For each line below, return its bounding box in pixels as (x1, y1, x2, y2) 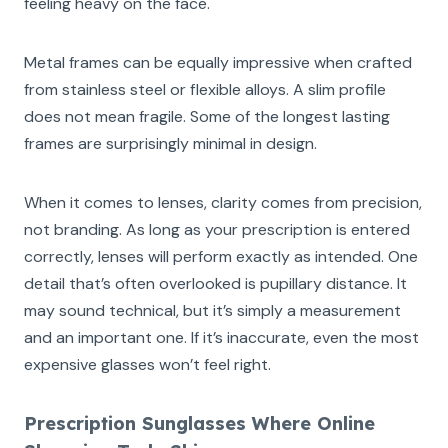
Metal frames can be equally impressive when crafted (24, 51, 412, 73)
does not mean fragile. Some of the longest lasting (24, 105, 390, 127)
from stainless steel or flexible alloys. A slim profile (24, 78, 386, 100)
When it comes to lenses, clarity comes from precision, (24, 191, 422, 213)
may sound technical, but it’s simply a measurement (24, 299, 401, 321)
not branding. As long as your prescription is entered (24, 218, 410, 240)
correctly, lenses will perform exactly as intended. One (24, 245, 418, 267)
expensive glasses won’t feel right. (24, 353, 271, 375)
